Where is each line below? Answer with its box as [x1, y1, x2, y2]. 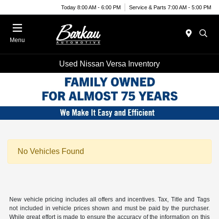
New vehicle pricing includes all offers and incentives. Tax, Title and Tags [9, 196, 210, 203]
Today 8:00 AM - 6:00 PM [61, 4, 121, 10]
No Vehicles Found [18, 147, 84, 155]
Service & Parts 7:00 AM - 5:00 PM [129, 4, 211, 10]
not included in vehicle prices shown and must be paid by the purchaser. [9, 204, 210, 212]
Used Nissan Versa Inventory [59, 59, 160, 68]
